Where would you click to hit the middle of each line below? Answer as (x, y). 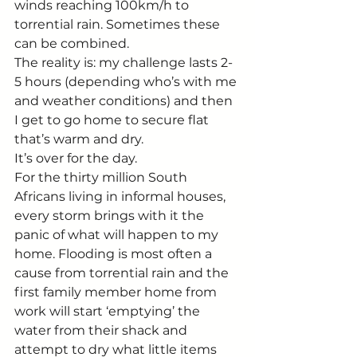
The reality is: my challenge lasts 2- (124, 62)
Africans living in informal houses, (122, 196)
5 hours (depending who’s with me (127, 81)
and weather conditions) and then (125, 100)
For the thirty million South (102, 177)
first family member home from (117, 292)
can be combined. (72, 43)
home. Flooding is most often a (115, 253)
